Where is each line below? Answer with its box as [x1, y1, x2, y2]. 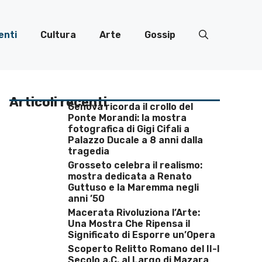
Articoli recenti [9, 94, 107, 110]
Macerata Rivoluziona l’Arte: [68, 207, 200, 218]
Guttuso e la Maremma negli [68, 182, 199, 193]
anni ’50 [68, 193, 105, 204]
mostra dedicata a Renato [68, 171, 192, 182]
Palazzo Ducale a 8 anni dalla [68, 135, 203, 146]
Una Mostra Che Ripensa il [68, 218, 190, 229]
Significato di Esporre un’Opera [68, 229, 215, 240]
